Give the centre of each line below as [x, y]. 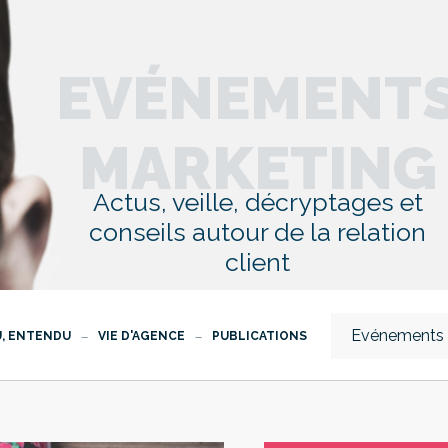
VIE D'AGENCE [142, 336]
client [258, 262]
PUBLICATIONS [260, 336]
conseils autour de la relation [258, 232]
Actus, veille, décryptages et [257, 202]
